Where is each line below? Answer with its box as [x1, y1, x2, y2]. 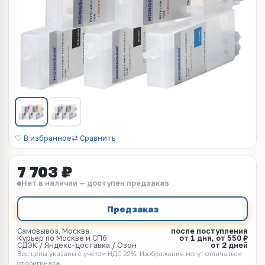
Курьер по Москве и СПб [17, 234, 107, 243]
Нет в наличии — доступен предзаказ [21, 179, 169, 188]
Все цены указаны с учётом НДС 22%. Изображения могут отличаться [17, 250, 242, 257]
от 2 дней [211, 241, 248, 250]
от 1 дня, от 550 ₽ [179, 234, 248, 243]
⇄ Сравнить [72, 134, 115, 143]
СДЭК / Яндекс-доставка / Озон [17, 241, 137, 250]
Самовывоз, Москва [17, 227, 89, 235]
